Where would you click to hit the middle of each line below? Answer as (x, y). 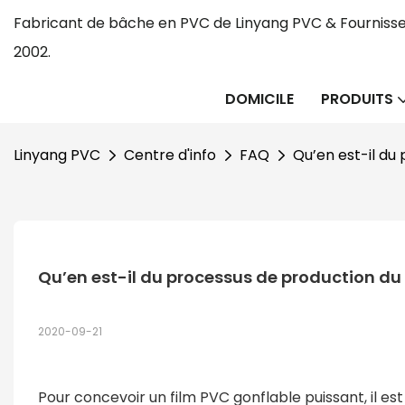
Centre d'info (170, 155)
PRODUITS (357, 99)
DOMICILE (259, 99)
